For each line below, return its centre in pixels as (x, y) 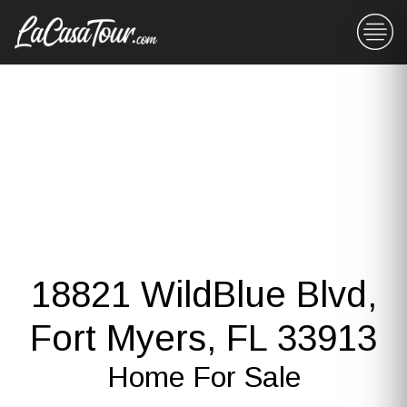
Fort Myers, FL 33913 (203, 338)
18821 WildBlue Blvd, (203, 294)
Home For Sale (203, 377)
